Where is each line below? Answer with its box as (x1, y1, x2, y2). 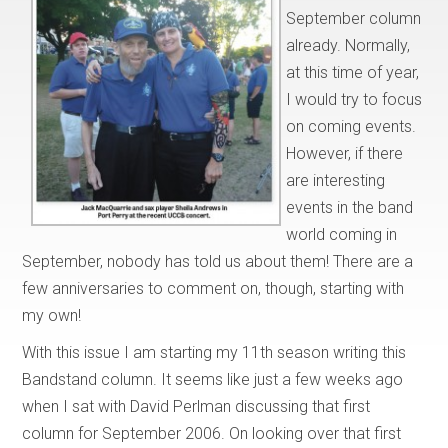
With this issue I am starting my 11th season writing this (22, 342, 407, 362)
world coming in (286, 224, 398, 244)
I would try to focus (286, 89, 423, 109)
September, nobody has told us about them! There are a (22, 251, 414, 271)
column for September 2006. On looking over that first (22, 423, 402, 443)
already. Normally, (286, 35, 411, 55)
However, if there (286, 143, 404, 163)
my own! (22, 305, 82, 325)
